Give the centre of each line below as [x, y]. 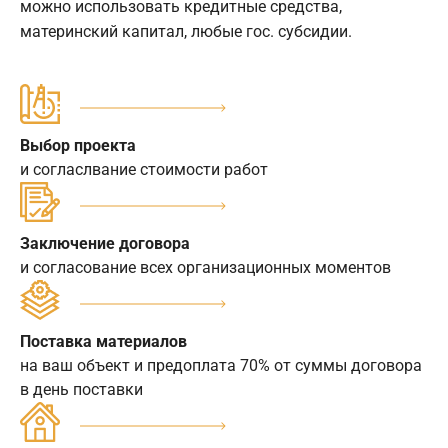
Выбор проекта [78, 146]
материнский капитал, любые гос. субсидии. [186, 32]
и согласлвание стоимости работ [144, 170]
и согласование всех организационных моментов [205, 268]
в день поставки [81, 390]
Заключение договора [105, 244]
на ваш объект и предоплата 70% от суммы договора [221, 366]
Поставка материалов [103, 342]
